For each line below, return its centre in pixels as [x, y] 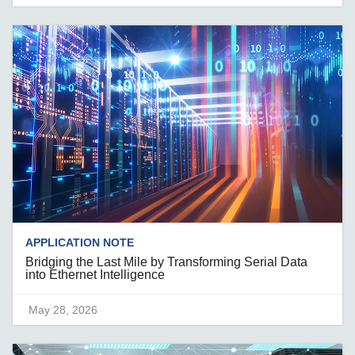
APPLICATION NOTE [80, 243]
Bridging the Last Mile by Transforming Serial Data [167, 262]
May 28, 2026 [63, 310]
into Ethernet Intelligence [95, 275]
